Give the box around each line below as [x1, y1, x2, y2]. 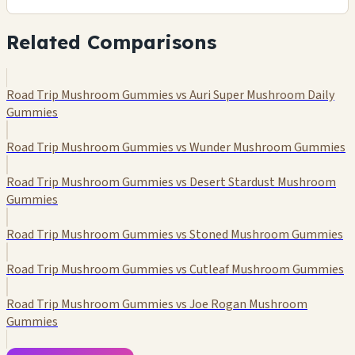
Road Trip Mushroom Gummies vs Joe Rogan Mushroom [6, 296, 307, 314]
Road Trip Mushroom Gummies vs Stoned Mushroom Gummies [6, 226, 343, 244]
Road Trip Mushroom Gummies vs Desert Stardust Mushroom [6, 174, 336, 192]
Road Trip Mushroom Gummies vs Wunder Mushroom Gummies [6, 139, 345, 157]
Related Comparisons [6, 29, 216, 54]
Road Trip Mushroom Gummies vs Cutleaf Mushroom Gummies [6, 261, 344, 279]
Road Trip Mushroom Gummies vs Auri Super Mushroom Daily [6, 86, 334, 105]
